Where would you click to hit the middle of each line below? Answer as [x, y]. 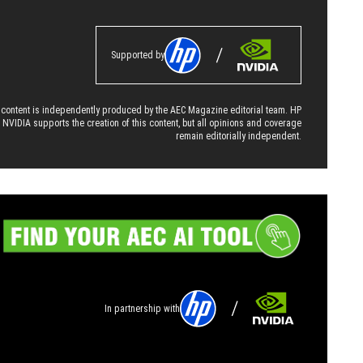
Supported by [138, 55]
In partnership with [142, 308]
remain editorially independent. [239, 136]
